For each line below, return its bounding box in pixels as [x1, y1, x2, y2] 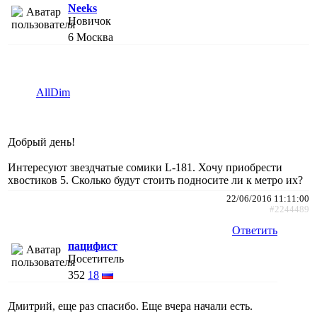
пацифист [68, 240, 117, 253]
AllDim [36, 86, 70, 99]
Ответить [232, 224, 277, 237]
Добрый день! [8, 136, 75, 149]
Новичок [68, 15, 111, 28]
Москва [76, 31, 113, 44]
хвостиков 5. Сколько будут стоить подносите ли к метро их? [8, 174, 303, 187]
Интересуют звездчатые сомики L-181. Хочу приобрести [8, 161, 282, 174]
